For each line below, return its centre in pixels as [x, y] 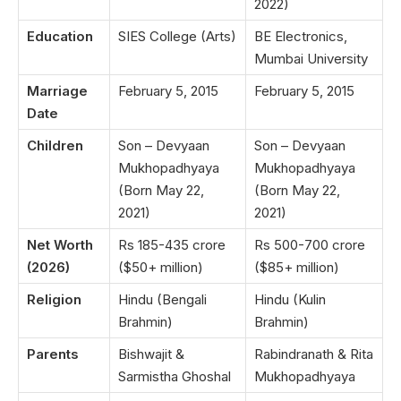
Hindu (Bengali [162, 299]
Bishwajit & [151, 354]
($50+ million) [161, 267]
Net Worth [60, 244]
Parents [53, 354]
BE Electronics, [301, 36]
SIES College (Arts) [177, 36]
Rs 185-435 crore [172, 244]
